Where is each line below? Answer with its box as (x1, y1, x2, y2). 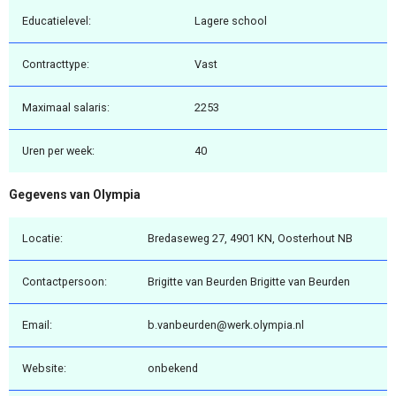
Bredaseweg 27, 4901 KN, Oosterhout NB (148, 231, 353, 245)
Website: (22, 361, 66, 375)
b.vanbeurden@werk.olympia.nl (148, 317, 304, 331)
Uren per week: (22, 144, 95, 158)
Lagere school (194, 14, 267, 28)
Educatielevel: (22, 14, 91, 28)
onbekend (148, 361, 198, 375)
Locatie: (22, 231, 63, 245)
